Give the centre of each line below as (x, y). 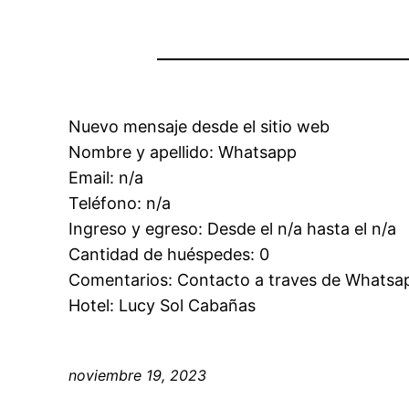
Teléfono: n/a (120, 204)
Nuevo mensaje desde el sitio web (199, 127)
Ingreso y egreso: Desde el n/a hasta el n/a (233, 229)
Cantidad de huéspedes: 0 (169, 255)
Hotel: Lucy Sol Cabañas (163, 306)
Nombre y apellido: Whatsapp (183, 152)
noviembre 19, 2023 (138, 376)
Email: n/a (106, 178)
